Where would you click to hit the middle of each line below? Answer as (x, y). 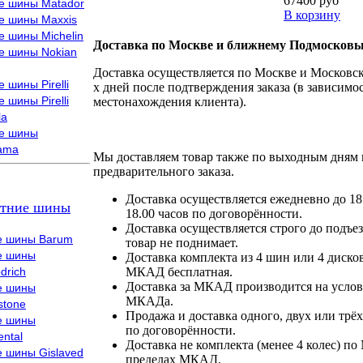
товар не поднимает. (182, 243)
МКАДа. (149, 301)
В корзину (312, 15)
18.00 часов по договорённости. (214, 214)
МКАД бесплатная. (179, 272)
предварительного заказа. (164, 171)
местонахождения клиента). (170, 102)
